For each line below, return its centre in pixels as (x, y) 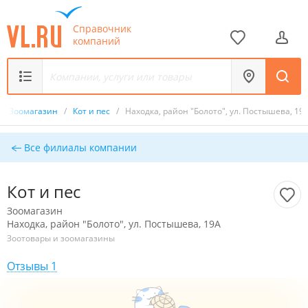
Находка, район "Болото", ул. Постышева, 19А (114, 224)
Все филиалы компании (79, 147)
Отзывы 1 (32, 266)
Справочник (102, 28)
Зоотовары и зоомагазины (61, 238)
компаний (97, 41)
